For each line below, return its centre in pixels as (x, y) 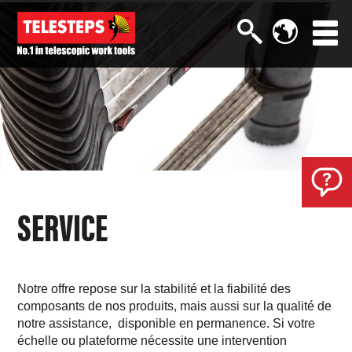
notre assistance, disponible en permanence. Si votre (167, 324)
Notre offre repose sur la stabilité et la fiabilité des (154, 289)
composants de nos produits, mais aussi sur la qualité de (175, 306)
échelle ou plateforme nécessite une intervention (152, 341)
